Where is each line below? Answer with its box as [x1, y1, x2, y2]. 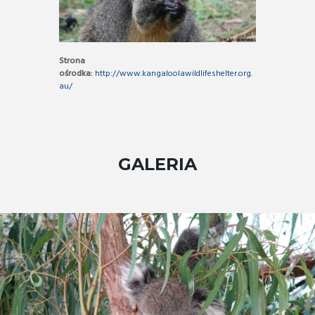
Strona [59, 53, 85, 68]
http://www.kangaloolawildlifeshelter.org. [95, 66, 252, 81]
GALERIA [118, 154, 197, 175]
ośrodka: [59, 66, 93, 81]
